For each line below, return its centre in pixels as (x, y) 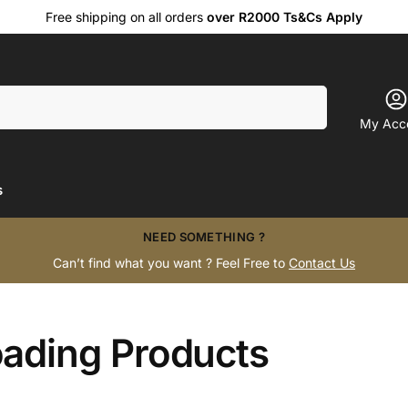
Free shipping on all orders (126, 17)
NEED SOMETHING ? (204, 237)
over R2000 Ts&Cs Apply (285, 17)
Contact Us (322, 263)
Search (302, 93)
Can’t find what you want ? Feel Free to (171, 263)
